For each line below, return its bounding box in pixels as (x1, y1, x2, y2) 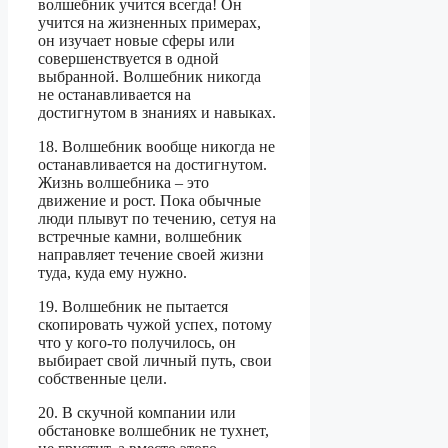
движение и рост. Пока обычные (38, 192, 261, 210)
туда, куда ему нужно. (38, 264, 187, 282)
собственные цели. (38, 370, 167, 388)
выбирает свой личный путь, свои (38, 352, 272, 370)
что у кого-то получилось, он (38, 334, 236, 352)
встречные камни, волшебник (38, 228, 242, 246)
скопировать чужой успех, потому (38, 316, 272, 334)
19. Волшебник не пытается (38, 298, 228, 316)
